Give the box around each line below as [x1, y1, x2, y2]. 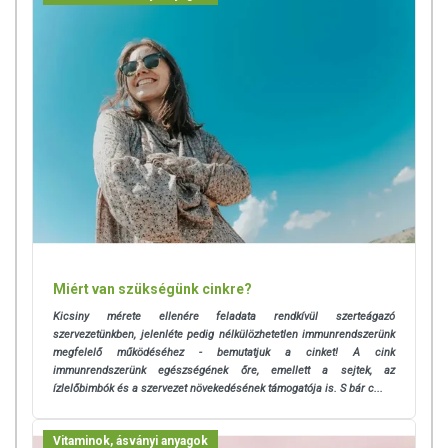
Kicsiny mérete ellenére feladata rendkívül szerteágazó [53, 309, 395, 323]
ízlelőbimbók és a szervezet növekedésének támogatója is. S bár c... [53, 381, 383, 395]
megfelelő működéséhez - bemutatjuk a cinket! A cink [53, 345, 395, 359]
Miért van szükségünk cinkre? [53, 280, 252, 297]
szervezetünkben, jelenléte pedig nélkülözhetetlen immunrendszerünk [53, 327, 395, 341]
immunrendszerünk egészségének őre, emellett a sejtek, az [53, 363, 395, 377]
